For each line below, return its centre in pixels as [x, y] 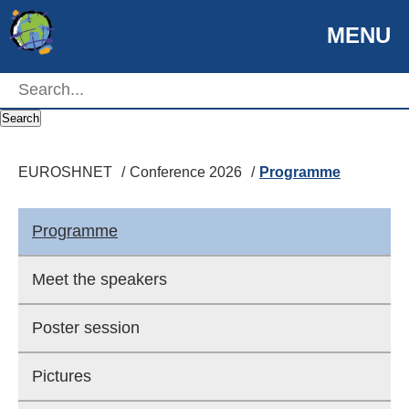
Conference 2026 [186, 172]
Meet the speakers [100, 279]
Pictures [62, 376]
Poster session [86, 328]
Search [21, 118]
